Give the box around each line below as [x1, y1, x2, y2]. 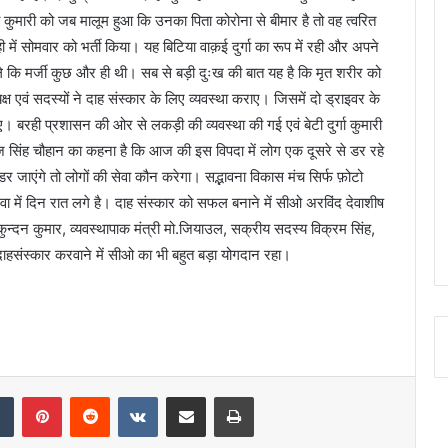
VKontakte [157, 388, 221, 405]
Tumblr [13, 388, 55, 405]
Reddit [109, 388, 149, 405]
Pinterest [61, 388, 118, 405]
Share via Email [205, 388, 237, 405]
